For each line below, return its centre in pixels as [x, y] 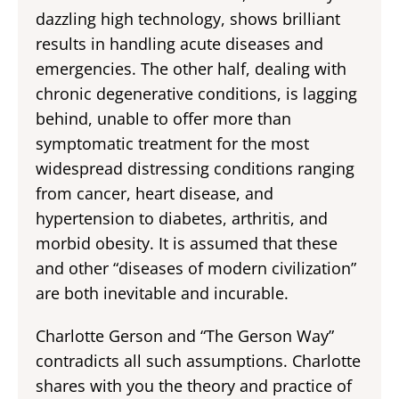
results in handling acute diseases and [179, 44]
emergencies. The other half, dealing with [191, 69]
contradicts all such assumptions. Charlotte [198, 361]
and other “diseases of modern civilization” [196, 268]
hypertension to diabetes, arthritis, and [182, 218]
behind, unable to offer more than [163, 118]
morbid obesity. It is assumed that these [187, 243]
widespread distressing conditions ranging [195, 168]
